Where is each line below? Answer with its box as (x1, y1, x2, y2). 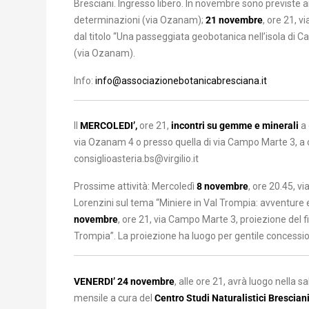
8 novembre (197, 181, 248, 192)
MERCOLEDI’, (78, 120, 139, 131)
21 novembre (206, 14, 263, 26)
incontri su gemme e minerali (171, 120, 299, 131)
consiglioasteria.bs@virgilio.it (74, 153, 199, 164)
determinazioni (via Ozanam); (74, 14, 206, 26)
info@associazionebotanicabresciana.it (95, 74, 267, 86)
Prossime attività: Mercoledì (74, 181, 197, 192)
